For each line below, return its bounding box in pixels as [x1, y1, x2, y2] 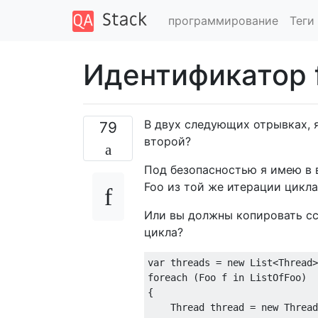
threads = [165, 256, 227, 268]
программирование [168, 13, 278, 28]
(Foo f [187, 271, 233, 283]
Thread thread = [148, 301, 261, 313]
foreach [148, 271, 187, 283]
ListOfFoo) [244, 271, 307, 283]
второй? [144, 133, 191, 148]
